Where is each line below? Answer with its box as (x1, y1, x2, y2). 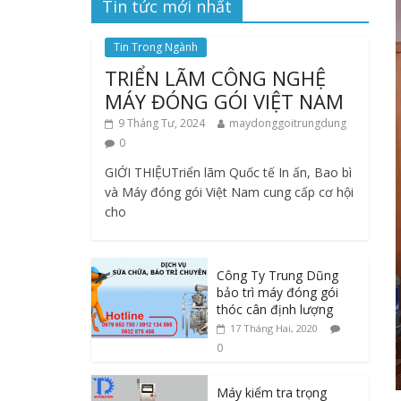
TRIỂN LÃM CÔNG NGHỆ (105, 64, 326, 91)
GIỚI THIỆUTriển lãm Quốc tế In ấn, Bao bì (105, 164, 352, 181)
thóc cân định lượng (217, 301, 333, 318)
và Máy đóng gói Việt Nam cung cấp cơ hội (105, 183, 354, 200)
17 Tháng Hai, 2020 (230, 321, 318, 335)
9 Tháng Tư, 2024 (118, 115, 205, 131)
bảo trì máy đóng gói (217, 284, 338, 301)
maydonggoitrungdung (229, 115, 346, 131)
